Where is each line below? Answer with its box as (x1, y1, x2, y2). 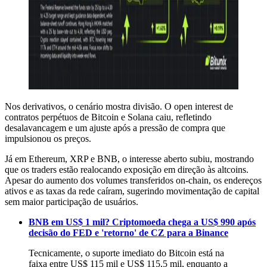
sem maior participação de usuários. (5, 197, 138, 207)
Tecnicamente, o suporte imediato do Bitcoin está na (29, 248, 224, 259)
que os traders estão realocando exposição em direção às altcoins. (5, 164, 249, 175)
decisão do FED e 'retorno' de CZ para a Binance (29, 228, 228, 238)
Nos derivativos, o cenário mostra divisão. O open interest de (5, 101, 233, 112)
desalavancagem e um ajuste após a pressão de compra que (5, 123, 225, 133)
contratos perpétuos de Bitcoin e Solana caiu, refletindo (5, 112, 212, 123)
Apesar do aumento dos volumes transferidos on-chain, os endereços (5, 175, 262, 186)
